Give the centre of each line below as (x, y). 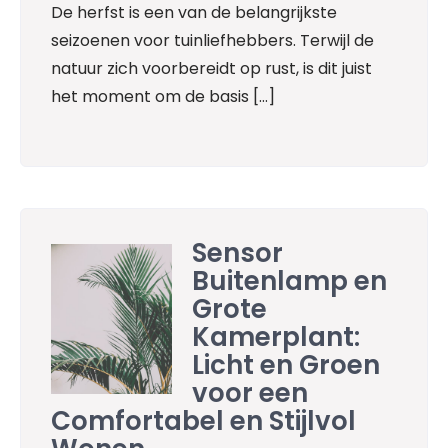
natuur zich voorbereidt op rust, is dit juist (211, 69)
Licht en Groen (286, 364)
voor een (250, 392)
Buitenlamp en (290, 280)
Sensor (238, 252)
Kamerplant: (276, 336)
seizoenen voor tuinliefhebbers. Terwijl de (212, 41)
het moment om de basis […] (163, 97)
